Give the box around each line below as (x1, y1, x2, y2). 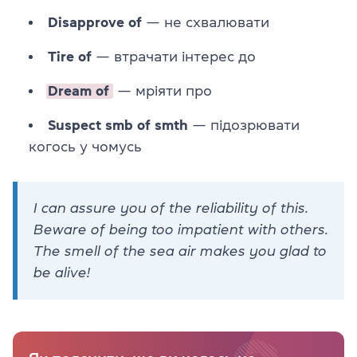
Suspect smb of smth (48, 117, 188, 132)
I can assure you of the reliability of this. (33, 200, 308, 215)
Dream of (48, 83, 109, 98)
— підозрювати (188, 117, 300, 132)
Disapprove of (48, 14, 142, 29)
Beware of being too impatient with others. (33, 222, 328, 237)
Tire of (48, 49, 92, 64)
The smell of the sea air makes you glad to (33, 243, 327, 258)
